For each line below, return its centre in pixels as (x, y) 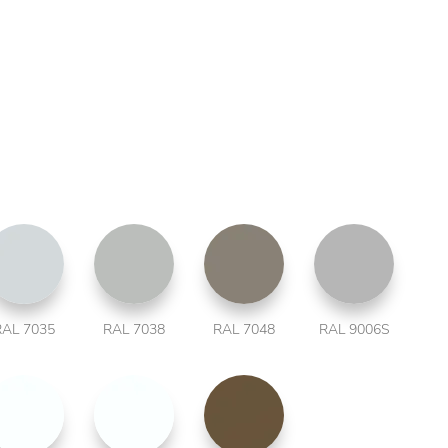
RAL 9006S (354, 330)
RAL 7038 (134, 330)
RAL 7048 (244, 330)
